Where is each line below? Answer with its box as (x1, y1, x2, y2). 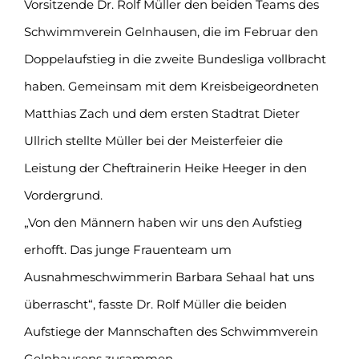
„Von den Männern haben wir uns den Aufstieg (24, 214, 302, 230)
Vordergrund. (24, 187, 103, 203)
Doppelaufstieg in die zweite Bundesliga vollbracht (24, 50, 326, 67)
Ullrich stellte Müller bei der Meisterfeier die (24, 132, 283, 148)
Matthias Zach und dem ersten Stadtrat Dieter (24, 105, 300, 121)
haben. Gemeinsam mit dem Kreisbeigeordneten (24, 78, 319, 94)
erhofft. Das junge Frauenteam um (24, 241, 232, 257)
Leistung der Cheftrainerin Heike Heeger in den (24, 159, 307, 175)
